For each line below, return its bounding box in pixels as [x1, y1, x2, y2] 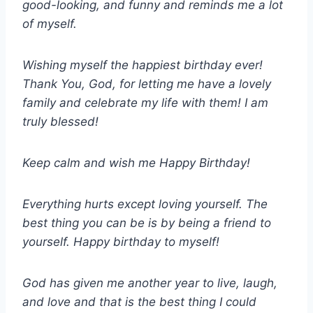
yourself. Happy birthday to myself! [22, 235, 219, 249]
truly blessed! [22, 115, 99, 129]
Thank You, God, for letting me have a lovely [22, 77, 271, 92]
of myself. [22, 17, 77, 31]
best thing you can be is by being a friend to [22, 216, 271, 231]
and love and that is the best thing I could [22, 295, 256, 310]
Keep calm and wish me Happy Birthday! [22, 156, 250, 170]
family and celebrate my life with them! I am [22, 96, 268, 110]
